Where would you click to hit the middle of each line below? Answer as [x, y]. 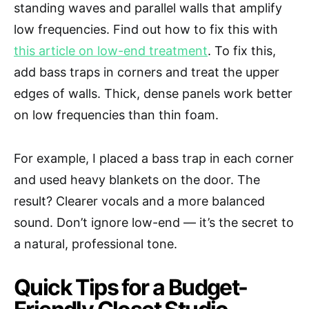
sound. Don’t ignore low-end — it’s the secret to [154, 223]
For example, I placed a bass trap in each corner [154, 159]
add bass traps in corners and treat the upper [147, 72]
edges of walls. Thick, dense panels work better [153, 94]
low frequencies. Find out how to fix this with [146, 30]
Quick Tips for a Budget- [131, 288]
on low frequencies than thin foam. [116, 115]
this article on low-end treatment [111, 51]
